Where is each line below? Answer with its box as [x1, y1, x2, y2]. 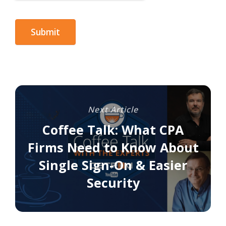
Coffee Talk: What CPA [42, 121, 184, 138]
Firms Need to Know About [27, 139, 199, 156]
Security [86, 174, 140, 191]
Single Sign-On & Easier [38, 156, 188, 174]
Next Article [88, 104, 138, 115]
